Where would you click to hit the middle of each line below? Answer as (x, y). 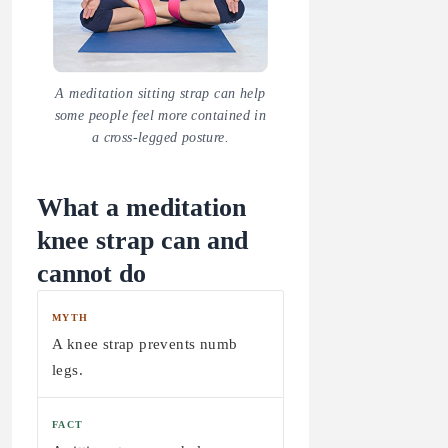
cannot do (91, 272)
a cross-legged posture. (160, 137)
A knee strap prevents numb (145, 343)
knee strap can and (142, 239)
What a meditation (141, 206)
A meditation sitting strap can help (160, 93)
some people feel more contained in (160, 115)
